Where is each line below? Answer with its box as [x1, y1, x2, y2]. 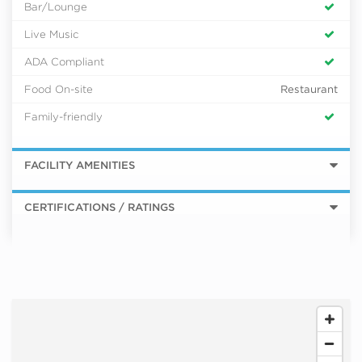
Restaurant [280, 82, 338, 96]
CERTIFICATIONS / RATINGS [24, 200, 175, 213]
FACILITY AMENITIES [24, 158, 135, 171]
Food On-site [24, 82, 93, 96]
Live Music [24, 27, 78, 41]
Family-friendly [24, 110, 103, 124]
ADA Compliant [24, 55, 104, 69]
